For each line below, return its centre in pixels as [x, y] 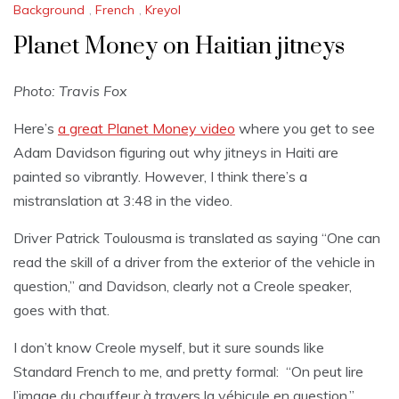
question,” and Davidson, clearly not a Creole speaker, [183, 286]
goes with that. [61, 310]
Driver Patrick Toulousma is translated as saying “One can [197, 238]
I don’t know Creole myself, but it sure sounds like [169, 348]
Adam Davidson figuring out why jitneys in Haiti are [176, 153]
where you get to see [305, 129]
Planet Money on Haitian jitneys [179, 47]
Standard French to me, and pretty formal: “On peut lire [188, 372]
